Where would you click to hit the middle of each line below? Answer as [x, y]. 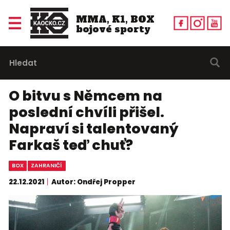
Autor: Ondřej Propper [93, 182]
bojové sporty [113, 29]
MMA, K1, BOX [115, 19]
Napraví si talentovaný [93, 129]
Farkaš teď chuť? [71, 145]
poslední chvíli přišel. [86, 112]
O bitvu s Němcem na [85, 96]
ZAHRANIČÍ [47, 166]
